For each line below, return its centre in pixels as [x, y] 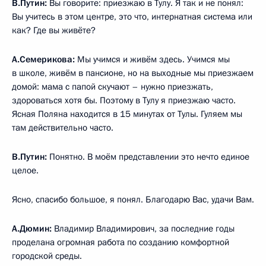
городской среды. [47, 256]
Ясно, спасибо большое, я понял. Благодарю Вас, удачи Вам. [133, 199]
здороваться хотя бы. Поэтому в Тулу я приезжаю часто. [124, 100]
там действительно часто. [63, 127]
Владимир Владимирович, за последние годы [143, 228]
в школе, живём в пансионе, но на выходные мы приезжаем [133, 73]
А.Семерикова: [43, 59]
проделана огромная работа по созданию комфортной [121, 242]
